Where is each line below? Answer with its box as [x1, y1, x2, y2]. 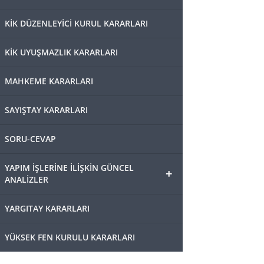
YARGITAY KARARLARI [5, 203, 90, 214]
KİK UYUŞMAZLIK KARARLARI [5, 47, 118, 58]
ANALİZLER [5, 174, 48, 185]
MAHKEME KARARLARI [5, 75, 93, 87]
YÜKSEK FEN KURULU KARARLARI [5, 232, 135, 243]
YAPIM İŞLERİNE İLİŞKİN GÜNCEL [5, 162, 134, 173]
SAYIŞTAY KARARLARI [5, 104, 88, 115]
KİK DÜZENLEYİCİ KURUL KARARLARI [5, 18, 148, 29]
